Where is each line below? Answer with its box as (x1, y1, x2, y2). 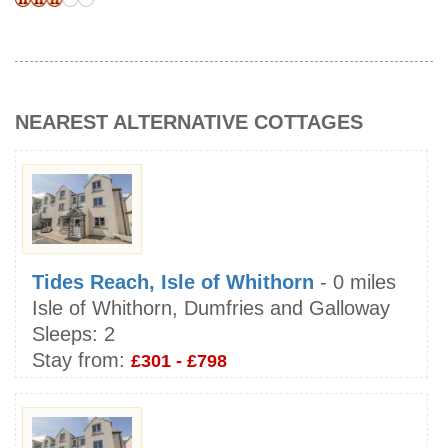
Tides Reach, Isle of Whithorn (32, 271, 314, 294)
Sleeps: (32, 323, 98, 346)
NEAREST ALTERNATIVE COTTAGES (15, 111, 363, 134)
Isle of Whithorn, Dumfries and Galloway (32, 297, 390, 320)
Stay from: (32, 349, 125, 372)
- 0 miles (314, 271, 396, 294)
